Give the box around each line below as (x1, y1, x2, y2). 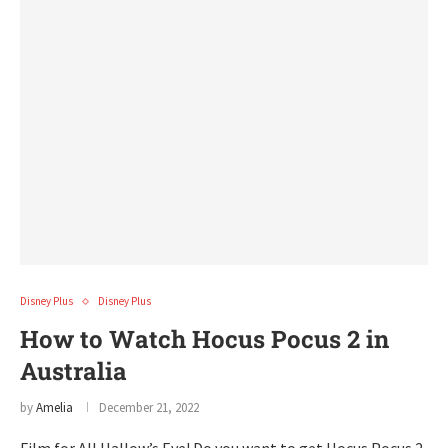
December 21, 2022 (99, 399, 199, 416)
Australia (20, 355, 127, 387)
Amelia (36, 399, 73, 416)
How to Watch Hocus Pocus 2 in (20, 323, 389, 355)
